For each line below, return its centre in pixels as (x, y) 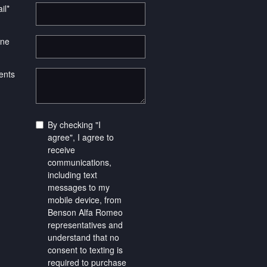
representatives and (85, 225)
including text (72, 175)
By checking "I (74, 125)
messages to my (79, 187)
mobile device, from (85, 200)
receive (61, 150)
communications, (80, 162)
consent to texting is (85, 250)
